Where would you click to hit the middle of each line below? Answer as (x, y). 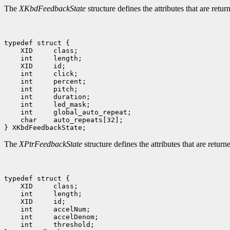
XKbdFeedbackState (52, 9)
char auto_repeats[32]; (70, 120)
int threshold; (55, 225)
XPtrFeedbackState (51, 144)
